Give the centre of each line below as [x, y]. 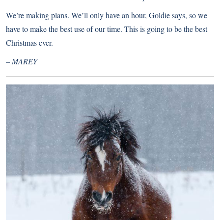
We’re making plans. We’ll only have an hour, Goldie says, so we [107, 15]
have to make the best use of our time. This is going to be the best [107, 29]
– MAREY [22, 61]
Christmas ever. [29, 42]
